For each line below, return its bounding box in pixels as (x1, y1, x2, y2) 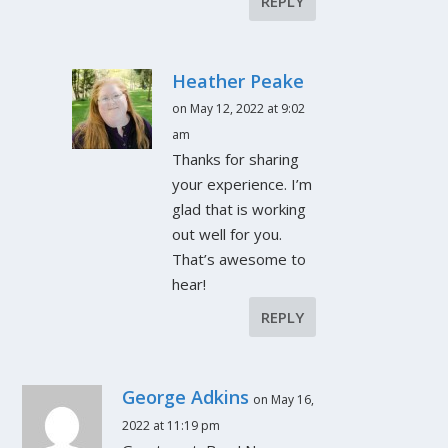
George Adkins (122, 385, 250, 410)
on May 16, (253, 391, 315, 409)
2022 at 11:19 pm (122, 417, 221, 435)
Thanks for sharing (172, 149, 300, 170)
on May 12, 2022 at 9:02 (172, 100, 306, 118)
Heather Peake (172, 69, 305, 94)
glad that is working (172, 199, 307, 220)
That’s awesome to (172, 249, 307, 270)
